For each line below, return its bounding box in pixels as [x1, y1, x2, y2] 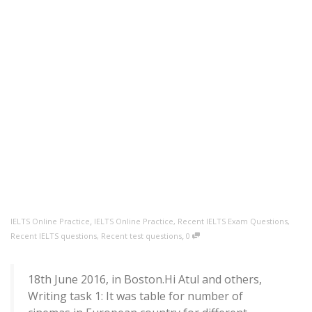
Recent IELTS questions [10, 231, 97, 241]
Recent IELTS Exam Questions [178, 216, 288, 226]
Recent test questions [101, 231, 182, 241]
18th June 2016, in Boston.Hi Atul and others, [28, 272, 262, 287]
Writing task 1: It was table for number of [28, 288, 243, 304]
